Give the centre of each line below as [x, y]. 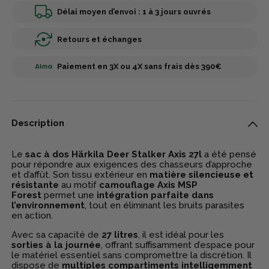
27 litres [120, 235]
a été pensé [229, 155]
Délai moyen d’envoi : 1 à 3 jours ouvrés [134, 12]
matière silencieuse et [202, 175]
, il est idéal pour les [181, 235]
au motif [79, 185]
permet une [69, 195]
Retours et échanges [99, 39]
